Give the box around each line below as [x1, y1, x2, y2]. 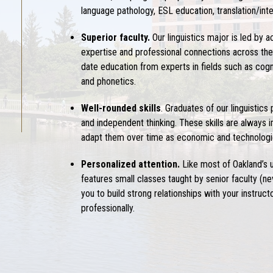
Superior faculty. [81, 32, 151, 44]
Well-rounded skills [81, 102, 161, 115]
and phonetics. [81, 76, 136, 88]
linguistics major [168, 32, 230, 44]
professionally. [81, 202, 135, 214]
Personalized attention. [81, 158, 180, 171]
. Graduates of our [161, 102, 229, 115]
